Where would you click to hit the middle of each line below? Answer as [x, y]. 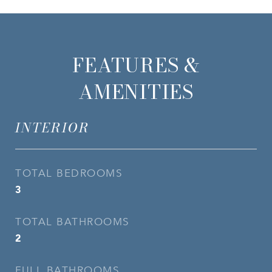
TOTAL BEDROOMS [69, 173]
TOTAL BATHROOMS [72, 222]
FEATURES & [136, 65]
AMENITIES [136, 92]
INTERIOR [53, 127]
